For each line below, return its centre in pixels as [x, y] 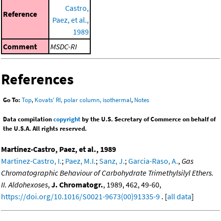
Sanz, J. [112, 161]
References [37, 79]
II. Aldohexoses [24, 185]
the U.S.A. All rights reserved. [45, 129]
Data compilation [28, 119]
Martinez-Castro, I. [31, 161]
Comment [20, 46]
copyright [67, 119]
